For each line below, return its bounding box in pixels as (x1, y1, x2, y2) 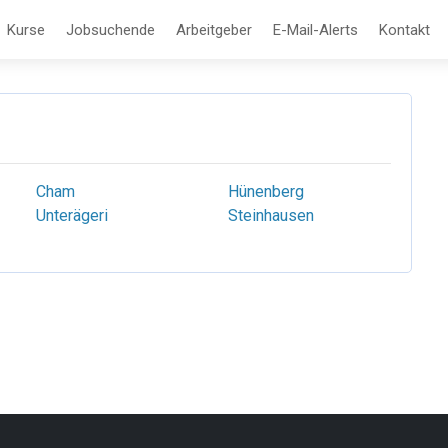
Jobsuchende (66, 20, 155, 39)
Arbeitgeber (176, 20, 252, 39)
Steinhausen (228, 206, 315, 225)
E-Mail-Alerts (273, 20, 358, 39)
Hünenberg (228, 182, 305, 201)
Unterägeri (35, 206, 108, 225)
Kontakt (379, 20, 430, 39)
